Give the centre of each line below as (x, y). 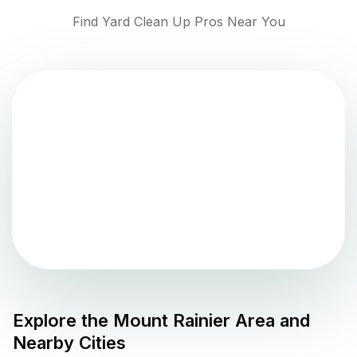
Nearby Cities (69, 343)
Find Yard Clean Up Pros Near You (178, 22)
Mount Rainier (172, 321)
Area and (270, 321)
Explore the (63, 321)
